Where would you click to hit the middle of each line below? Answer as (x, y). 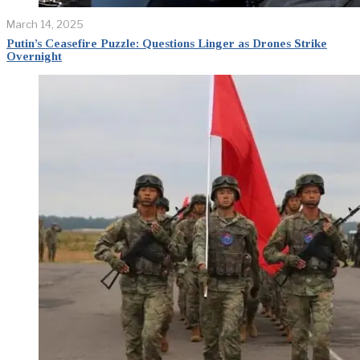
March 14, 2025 (45, 24)
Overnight (34, 56)
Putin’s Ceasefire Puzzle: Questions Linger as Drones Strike (167, 43)
